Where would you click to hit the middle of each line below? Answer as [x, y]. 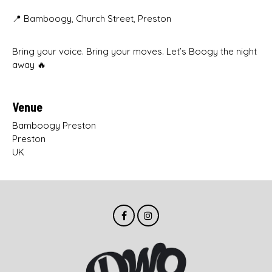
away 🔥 [29, 64]
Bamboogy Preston [54, 125]
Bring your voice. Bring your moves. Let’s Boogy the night [134, 51]
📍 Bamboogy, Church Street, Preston [92, 18]
